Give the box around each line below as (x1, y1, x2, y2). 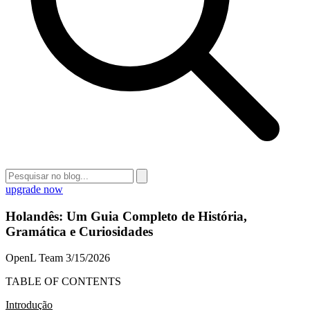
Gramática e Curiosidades (6, 224, 153, 239)
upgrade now (6, 183, 63, 195)
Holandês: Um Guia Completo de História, (6, 208, 247, 224)
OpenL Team (6, 252, 63, 264)
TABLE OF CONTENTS (6, 275, 121, 288)
